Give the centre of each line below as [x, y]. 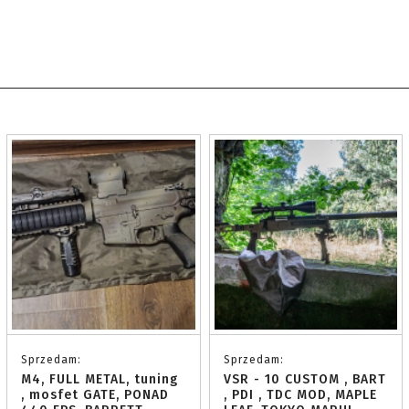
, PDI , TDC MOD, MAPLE [300, 395]
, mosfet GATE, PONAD [95, 395]
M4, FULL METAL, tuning [100, 379]
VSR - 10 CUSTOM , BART [304, 379]
